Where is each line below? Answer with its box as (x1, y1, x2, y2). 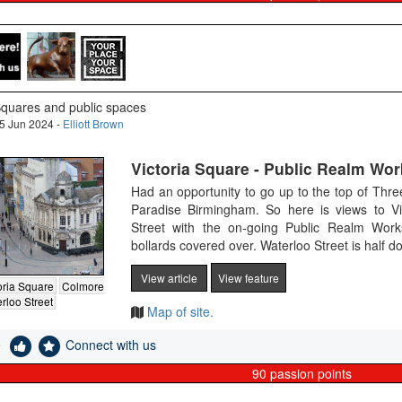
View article (140, 270, 197, 285)
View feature (217, 270, 279, 285)
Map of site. (143, 302, 214, 320)
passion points (266, 364, 352, 382)
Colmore (61, 277, 104, 293)
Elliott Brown (62, 116, 124, 131)
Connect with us (65, 335, 156, 354)
